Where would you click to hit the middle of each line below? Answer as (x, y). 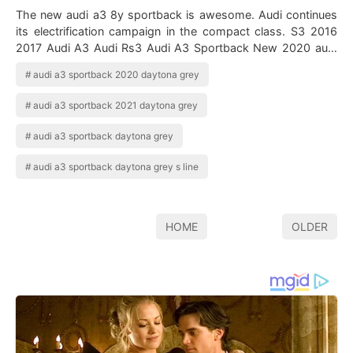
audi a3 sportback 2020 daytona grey (117, 75)
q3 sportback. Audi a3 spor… (93, 65)
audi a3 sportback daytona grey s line (116, 167)
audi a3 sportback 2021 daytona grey (116, 106)
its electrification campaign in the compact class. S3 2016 (153, 32)
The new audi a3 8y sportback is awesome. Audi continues (176, 15)
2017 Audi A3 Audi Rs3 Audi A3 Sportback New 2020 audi (134, 48)
